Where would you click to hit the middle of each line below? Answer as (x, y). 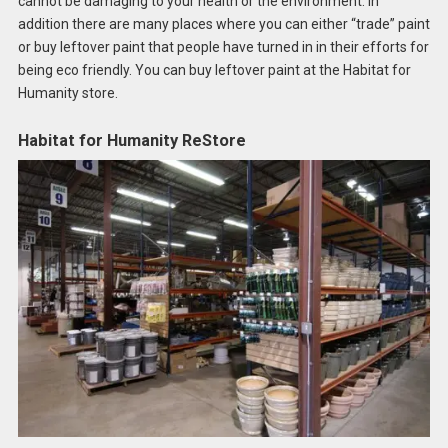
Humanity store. (67, 93)
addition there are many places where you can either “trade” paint (223, 24)
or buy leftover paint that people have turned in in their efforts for (223, 47)
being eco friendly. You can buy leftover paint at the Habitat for (214, 70)
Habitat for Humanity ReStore (131, 140)
